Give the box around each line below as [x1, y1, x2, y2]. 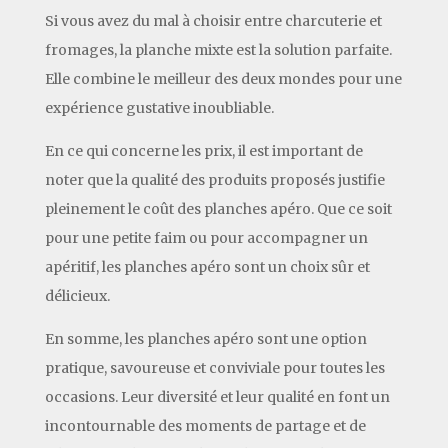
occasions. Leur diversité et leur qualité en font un [44, 387, 390, 406]
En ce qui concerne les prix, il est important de [44, 141, 363, 160]
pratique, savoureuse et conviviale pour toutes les [44, 358, 385, 377]
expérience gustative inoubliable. [44, 98, 274, 117]
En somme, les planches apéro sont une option [44, 329, 367, 348]
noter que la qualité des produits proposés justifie [44, 170, 385, 189]
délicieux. [44, 286, 110, 305]
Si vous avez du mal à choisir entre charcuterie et [44, 11, 382, 30]
